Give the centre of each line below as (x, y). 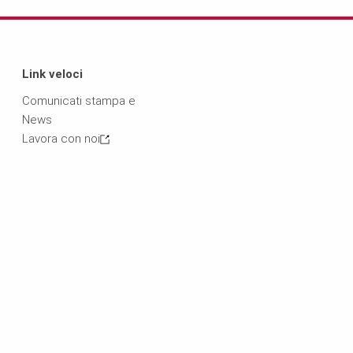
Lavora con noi (61, 138)
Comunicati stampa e (78, 100)
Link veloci (52, 74)
